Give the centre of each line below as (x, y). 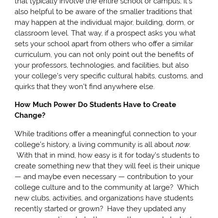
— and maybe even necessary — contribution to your (104, 176)
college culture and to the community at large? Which (107, 187)
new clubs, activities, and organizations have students (104, 198)
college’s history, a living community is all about (95, 144)
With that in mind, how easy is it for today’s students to (107, 155)
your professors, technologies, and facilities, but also (102, 65)
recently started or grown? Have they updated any (100, 209)
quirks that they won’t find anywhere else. (85, 87)
